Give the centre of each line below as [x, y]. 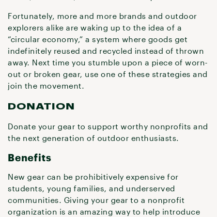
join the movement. [46, 85]
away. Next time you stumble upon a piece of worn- [108, 62]
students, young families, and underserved [92, 188]
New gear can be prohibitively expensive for [93, 177]
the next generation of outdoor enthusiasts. [93, 138]
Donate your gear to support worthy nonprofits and [108, 126]
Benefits [30, 157]
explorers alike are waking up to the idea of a [95, 27]
